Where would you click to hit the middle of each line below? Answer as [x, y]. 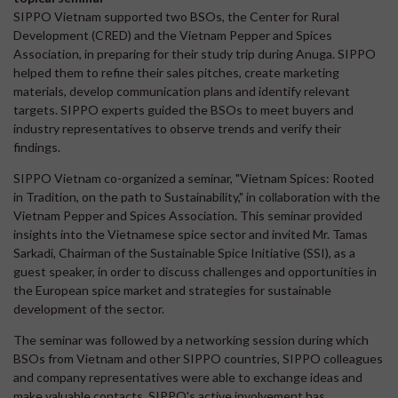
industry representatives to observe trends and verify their [177, 128]
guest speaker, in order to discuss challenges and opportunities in [195, 271]
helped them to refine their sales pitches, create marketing [176, 72]
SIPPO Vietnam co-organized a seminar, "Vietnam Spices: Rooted [194, 178]
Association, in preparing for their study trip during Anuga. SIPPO [195, 53]
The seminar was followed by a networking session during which [191, 339]
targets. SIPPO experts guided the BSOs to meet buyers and [183, 109]
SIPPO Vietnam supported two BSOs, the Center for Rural [176, 16]
